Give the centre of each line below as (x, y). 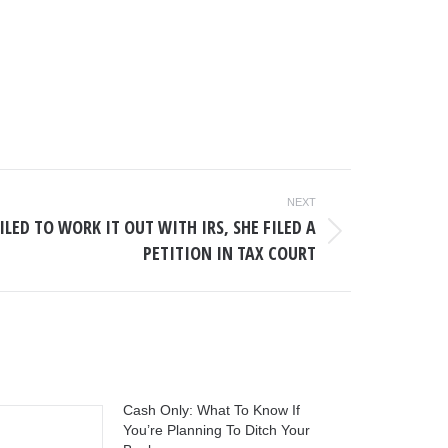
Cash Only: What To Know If (211, 410)
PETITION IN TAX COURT (229, 253)
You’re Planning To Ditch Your (216, 430)
